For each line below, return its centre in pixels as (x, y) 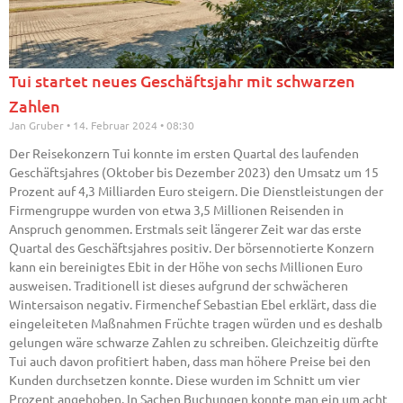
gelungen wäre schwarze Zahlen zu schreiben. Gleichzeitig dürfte (194, 342)
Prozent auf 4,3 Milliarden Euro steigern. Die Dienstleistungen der (196, 191)
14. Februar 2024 (115, 125)
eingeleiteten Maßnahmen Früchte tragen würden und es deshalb (196, 323)
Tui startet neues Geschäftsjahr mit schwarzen (182, 81)
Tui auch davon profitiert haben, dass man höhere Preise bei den (190, 361)
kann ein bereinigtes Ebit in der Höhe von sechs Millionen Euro (186, 267)
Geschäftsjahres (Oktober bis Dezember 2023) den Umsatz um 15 (194, 172)
